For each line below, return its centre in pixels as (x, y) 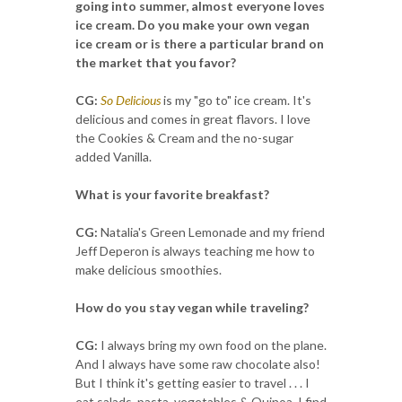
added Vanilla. (114, 156)
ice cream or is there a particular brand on (200, 43)
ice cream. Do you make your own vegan (192, 24)
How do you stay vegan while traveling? (192, 307)
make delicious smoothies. (149, 269)
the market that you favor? (156, 62)
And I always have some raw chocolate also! (198, 363)
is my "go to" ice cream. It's (236, 100)
